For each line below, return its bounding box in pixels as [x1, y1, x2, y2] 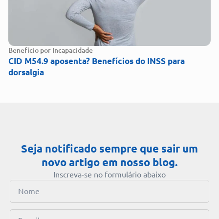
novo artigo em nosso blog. [42, 155, 177, 168]
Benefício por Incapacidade [8, 46, 93, 54]
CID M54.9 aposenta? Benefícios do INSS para [8, 56, 185, 66]
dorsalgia [8, 67, 44, 77]
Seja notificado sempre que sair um [21, 142, 198, 154]
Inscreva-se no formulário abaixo [53, 170, 166, 179]
